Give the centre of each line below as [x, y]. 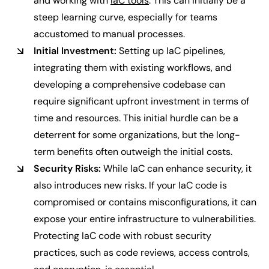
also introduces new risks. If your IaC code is [130, 185]
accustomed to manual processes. [109, 34]
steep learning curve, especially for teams [125, 17]
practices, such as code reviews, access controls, [142, 252]
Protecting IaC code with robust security [122, 236]
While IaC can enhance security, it [176, 168]
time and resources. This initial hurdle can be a [136, 118]
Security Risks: [67, 168]
